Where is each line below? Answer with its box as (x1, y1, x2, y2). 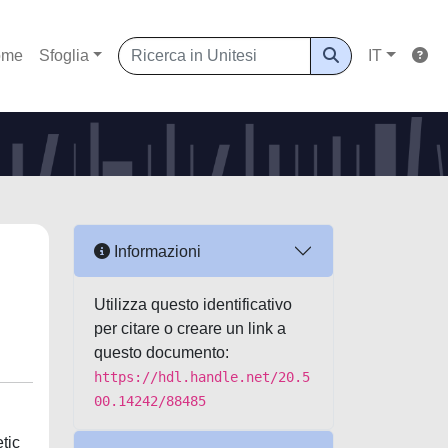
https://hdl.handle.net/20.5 (94, 369, 310, 385)
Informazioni (110, 242, 201, 260)
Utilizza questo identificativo (94, 296, 292, 313)
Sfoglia (38, 47, 89, 64)
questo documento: (94, 344, 229, 361)
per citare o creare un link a (94, 320, 286, 337)
